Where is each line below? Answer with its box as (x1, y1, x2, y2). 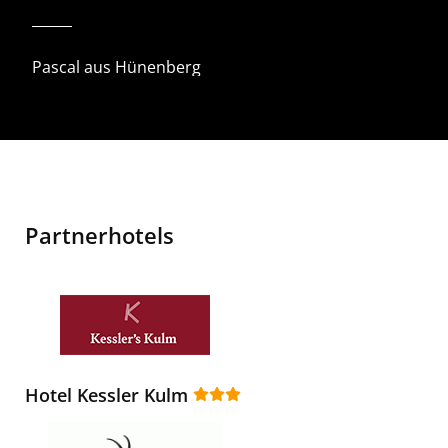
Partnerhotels (25, 220, 174, 251)
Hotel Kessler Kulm (25, 383, 188, 408)
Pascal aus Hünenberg (32, 56, 201, 79)
